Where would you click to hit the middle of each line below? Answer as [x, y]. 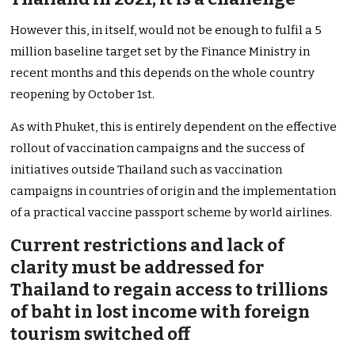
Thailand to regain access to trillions [170, 290]
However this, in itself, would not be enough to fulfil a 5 [166, 31]
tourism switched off [101, 334]
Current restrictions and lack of [148, 246]
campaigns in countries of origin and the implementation [174, 191]
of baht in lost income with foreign [160, 312]
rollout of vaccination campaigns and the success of [158, 149]
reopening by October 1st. [83, 95]
